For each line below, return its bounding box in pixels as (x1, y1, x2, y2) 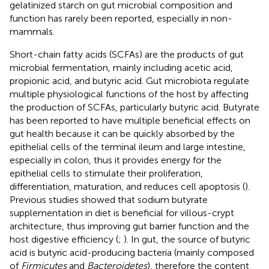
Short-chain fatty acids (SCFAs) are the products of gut (10, 48, 244, 60)
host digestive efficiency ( (10, 233, 118, 245)
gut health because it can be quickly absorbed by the (10, 127, 235, 139)
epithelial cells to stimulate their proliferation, (10, 167, 203, 179)
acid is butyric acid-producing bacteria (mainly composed (10, 246, 254, 258)
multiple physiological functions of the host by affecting (10, 88, 249, 100)
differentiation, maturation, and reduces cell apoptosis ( (10, 180, 245, 192)
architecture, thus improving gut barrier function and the (10, 220, 249, 232)
